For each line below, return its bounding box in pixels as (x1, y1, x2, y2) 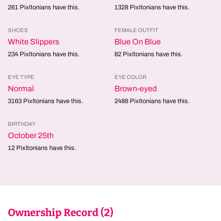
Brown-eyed (114, 84, 157, 93)
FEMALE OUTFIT (114, 27, 158, 33)
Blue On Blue (114, 37, 161, 46)
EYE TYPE (8, 74, 35, 80)
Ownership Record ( (8, 207, 104, 219)
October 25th (8, 131, 54, 140)
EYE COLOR (114, 74, 147, 80)
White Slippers (8, 37, 59, 46)
